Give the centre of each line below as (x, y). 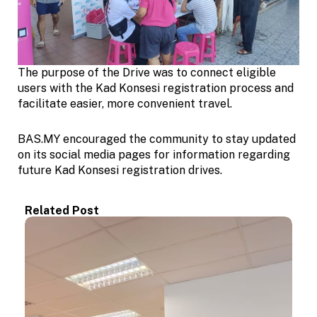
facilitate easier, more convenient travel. (125, 104)
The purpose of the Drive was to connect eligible (147, 73)
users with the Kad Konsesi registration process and (156, 88)
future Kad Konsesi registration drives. (120, 171)
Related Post (62, 211)
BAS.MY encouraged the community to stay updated (157, 139)
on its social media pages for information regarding (154, 155)
